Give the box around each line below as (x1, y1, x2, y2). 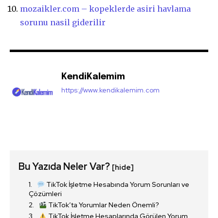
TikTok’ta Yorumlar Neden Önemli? (46, 200, 159, 210)
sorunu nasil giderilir (20, 18, 106, 28)
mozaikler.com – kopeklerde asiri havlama (20, 4, 191, 14)
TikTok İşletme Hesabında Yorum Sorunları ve (44, 180, 189, 189)
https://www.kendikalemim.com (61, 86, 160, 95)
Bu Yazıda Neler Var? (18, 160, 112, 173)
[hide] (112, 163, 134, 173)
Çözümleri (29, 189, 62, 199)
